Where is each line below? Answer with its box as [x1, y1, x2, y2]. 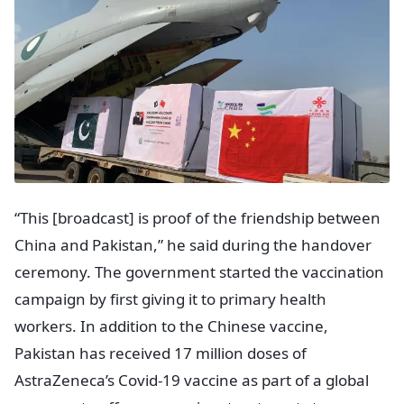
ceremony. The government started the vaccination [14, 262, 384, 283]
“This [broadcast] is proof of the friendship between [14, 207, 381, 229]
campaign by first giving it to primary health [14, 289, 326, 310]
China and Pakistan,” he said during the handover [14, 234, 372, 256]
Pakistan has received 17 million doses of [14, 343, 307, 364]
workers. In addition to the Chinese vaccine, [14, 316, 328, 337]
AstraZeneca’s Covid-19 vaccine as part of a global [14, 370, 369, 391]
